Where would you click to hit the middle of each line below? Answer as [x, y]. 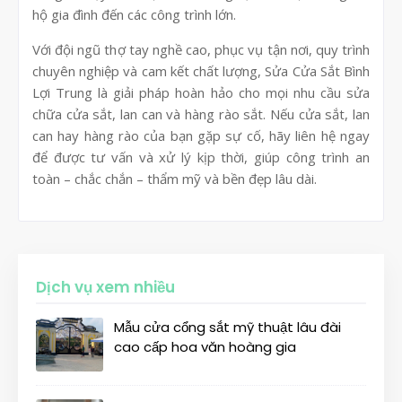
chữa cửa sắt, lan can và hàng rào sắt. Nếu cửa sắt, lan [201, 114]
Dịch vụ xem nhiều [105, 288]
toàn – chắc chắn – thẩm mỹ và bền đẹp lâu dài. [175, 179]
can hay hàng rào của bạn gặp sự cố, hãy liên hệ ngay [201, 136]
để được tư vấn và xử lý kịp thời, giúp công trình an [201, 157]
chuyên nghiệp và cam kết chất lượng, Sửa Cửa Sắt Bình [201, 71]
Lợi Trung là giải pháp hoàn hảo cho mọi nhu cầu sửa [201, 93]
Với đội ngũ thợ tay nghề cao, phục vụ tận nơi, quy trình [201, 50]
